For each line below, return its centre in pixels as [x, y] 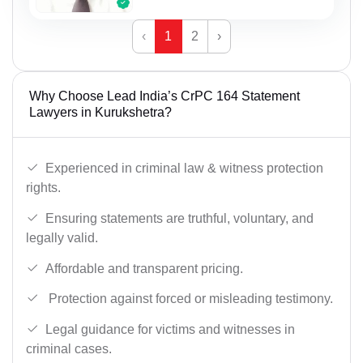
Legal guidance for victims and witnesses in [170, 329]
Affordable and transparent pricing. [144, 268]
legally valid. [62, 238]
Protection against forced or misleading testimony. [189, 299]
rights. [43, 188]
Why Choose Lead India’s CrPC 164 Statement [164, 96]
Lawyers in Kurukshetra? [100, 112]
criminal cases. [69, 348]
